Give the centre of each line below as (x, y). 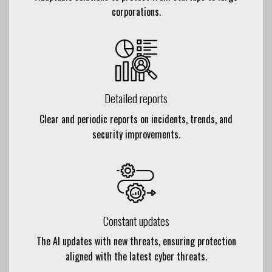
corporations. (136, 11)
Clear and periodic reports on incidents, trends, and (136, 119)
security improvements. (136, 134)
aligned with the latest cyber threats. (136, 257)
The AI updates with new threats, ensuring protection (136, 241)
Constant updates (136, 220)
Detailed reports (136, 98)
